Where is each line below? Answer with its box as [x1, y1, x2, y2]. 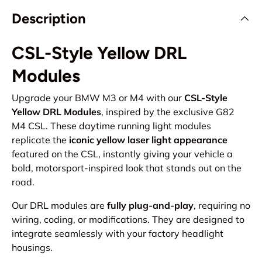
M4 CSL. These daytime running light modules [12, 119, 211, 132]
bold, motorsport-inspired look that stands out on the [12, 161, 242, 174]
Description [12, 9, 86, 27]
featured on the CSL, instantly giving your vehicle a [12, 147, 233, 160]
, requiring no [194, 199, 250, 211]
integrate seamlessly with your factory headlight [12, 227, 223, 239]
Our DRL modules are [12, 199, 107, 211]
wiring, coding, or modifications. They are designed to [12, 213, 244, 225]
